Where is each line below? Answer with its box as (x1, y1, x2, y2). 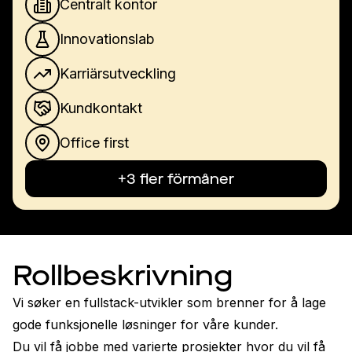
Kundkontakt (60, 100, 142, 116)
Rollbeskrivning (13, 257, 233, 295)
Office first (60, 134, 129, 151)
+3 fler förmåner (118, 169, 234, 189)
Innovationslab (60, 31, 155, 47)
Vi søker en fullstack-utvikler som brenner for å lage (13, 295, 326, 310)
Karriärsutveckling (60, 65, 176, 82)
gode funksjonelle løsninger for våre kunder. (13, 317, 278, 332)
